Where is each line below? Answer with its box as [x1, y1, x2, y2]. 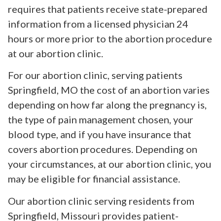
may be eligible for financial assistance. [8, 173, 180, 185]
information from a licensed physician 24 [8, 18, 188, 30]
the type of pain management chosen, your [8, 113, 193, 126]
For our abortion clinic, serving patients [8, 69, 183, 81]
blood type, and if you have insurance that [8, 128, 191, 141]
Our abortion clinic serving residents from [8, 194, 194, 207]
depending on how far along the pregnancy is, [8, 99, 207, 111]
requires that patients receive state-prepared [8, 3, 208, 15]
